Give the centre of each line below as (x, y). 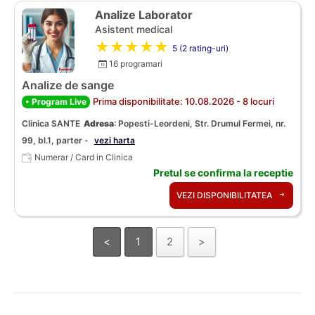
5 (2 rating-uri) (200, 48)
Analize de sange (68, 85)
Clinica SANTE (51, 123)
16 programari (135, 64)
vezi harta (115, 140)
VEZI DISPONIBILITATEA (225, 195)
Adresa (99, 123)
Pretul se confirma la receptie (223, 172)
